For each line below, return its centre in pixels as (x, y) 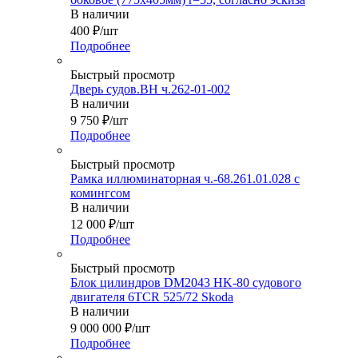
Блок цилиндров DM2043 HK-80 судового (186, 282)
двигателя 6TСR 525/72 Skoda (152, 296)
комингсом (100, 193)
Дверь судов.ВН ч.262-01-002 (150, 89)
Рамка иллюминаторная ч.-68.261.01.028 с (185, 178)
